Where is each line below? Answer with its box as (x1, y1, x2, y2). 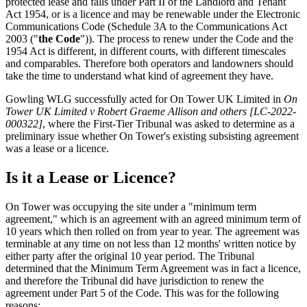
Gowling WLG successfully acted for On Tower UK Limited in (5, 93, 284, 105)
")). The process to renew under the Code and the (80, 32, 293, 45)
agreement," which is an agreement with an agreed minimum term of (5, 212, 301, 225)
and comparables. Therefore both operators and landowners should (5, 57, 293, 69)
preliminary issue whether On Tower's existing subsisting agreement (5, 130, 299, 142)
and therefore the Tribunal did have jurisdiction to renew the (5, 274, 264, 286)
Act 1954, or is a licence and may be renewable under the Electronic (5, 8, 300, 20)
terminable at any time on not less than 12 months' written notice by (5, 237, 296, 249)
